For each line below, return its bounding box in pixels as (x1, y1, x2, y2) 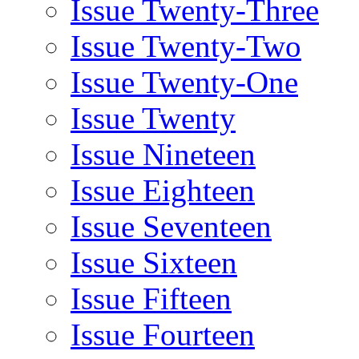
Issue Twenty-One (71, 64, 298, 99)
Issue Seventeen (71, 208, 272, 244)
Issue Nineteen (71, 136, 256, 171)
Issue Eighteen (71, 172, 255, 208)
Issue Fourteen (71, 317, 255, 352)
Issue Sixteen (71, 244, 237, 280)
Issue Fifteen (71, 280, 232, 316)
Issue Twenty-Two (71, 28, 301, 63)
